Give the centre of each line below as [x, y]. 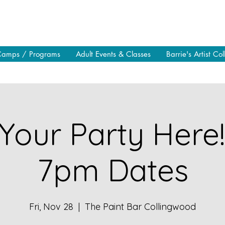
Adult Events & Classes [113, 54]
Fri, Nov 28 [51, 206]
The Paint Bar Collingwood [140, 206]
